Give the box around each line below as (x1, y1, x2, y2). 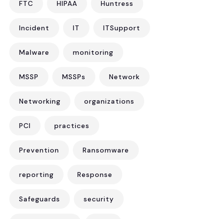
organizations (84, 97, 134, 106)
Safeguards (19, 195, 60, 203)
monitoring (73, 48, 113, 57)
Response (77, 170, 112, 179)
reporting (19, 170, 54, 179)
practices (54, 121, 89, 130)
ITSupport (103, 23, 140, 32)
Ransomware (83, 146, 129, 154)
